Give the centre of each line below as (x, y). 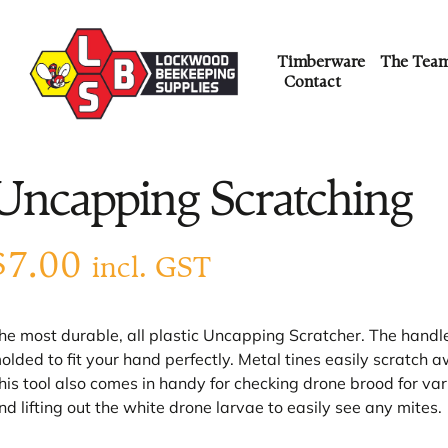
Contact (313, 83)
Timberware (320, 63)
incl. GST (151, 269)
